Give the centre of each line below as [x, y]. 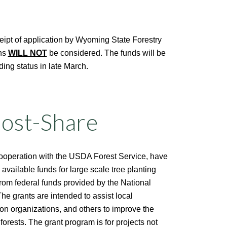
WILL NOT [27, 53]
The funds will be [135, 53]
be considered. [74, 53]
